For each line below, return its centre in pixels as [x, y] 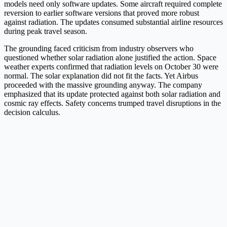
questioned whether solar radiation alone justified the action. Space [110, 58]
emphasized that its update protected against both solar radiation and [112, 94]
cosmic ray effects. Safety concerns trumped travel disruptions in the [112, 103]
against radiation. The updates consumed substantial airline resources [113, 22]
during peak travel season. [46, 31]
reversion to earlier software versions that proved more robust [102, 13]
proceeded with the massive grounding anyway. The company [103, 85]
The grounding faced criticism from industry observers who [99, 49]
